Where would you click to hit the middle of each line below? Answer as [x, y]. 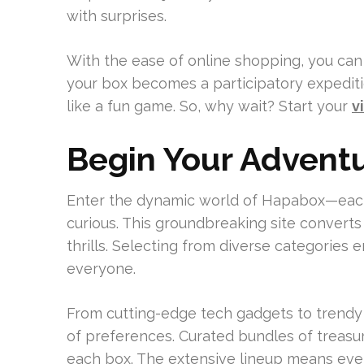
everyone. [101, 269]
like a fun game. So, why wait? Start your [209, 106]
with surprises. [117, 16]
